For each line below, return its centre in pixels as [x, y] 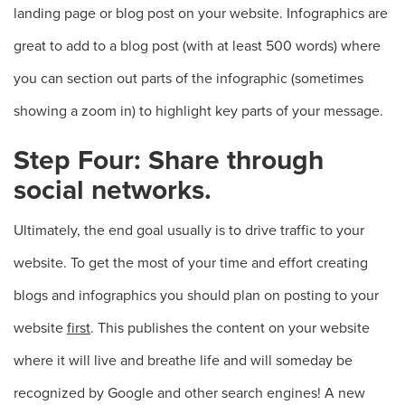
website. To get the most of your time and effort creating [191, 263]
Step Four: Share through [169, 160]
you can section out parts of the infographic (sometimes [188, 79]
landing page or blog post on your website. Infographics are [201, 14]
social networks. [113, 190]
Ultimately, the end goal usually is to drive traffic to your [189, 231]
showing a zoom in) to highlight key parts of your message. [198, 111]
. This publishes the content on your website [230, 328]
